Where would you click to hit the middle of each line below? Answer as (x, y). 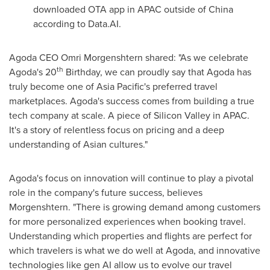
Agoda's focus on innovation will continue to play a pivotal (131, 178)
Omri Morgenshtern (102, 58)
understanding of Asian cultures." (78, 144)
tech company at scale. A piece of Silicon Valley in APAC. (129, 115)
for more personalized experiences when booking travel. (127, 221)
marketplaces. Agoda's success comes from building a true (132, 101)
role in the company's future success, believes (106, 193)
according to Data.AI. (77, 24)
